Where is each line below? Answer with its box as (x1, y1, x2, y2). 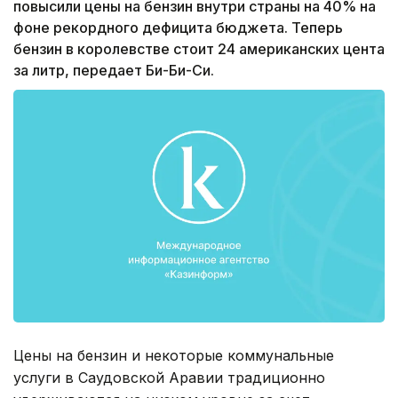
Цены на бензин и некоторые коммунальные (13, 346, 334, 364)
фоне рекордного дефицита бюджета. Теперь (13, 19, 343, 37)
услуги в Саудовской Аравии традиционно (13, 368, 325, 386)
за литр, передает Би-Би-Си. (13, 61, 214, 80)
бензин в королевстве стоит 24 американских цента (13, 40, 385, 59)
